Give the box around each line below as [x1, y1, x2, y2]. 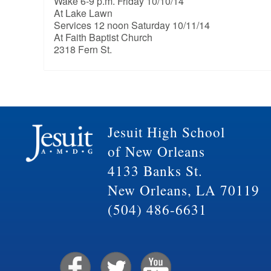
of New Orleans [107, 142, 205, 161]
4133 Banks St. [107, 162, 203, 180]
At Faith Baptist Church [53, 30, 152, 45]
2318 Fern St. [53, 42, 112, 57]
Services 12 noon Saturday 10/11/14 [53, 18, 210, 33]
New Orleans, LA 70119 [107, 181, 260, 200]
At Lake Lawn [53, 6, 113, 21]
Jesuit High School [107, 123, 225, 142]
